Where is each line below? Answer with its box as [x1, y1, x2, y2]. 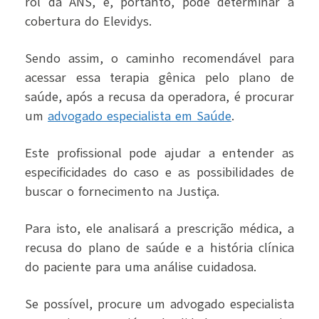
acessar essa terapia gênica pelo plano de [25, 69, 294, 87]
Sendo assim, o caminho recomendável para [25, 50, 294, 68]
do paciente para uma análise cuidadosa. [25, 258, 256, 276]
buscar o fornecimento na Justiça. [25, 183, 219, 201]
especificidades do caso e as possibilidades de [25, 164, 294, 182]
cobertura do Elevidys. [25, 13, 152, 31]
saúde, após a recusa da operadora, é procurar [25, 88, 294, 106]
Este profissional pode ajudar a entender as [25, 145, 294, 162]
